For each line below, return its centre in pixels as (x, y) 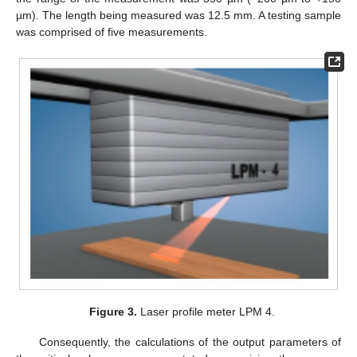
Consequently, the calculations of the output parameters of (190, 342)
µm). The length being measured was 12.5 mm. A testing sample (178, 16)
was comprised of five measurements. (112, 32)
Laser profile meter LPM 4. (206, 311)
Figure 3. (113, 311)
